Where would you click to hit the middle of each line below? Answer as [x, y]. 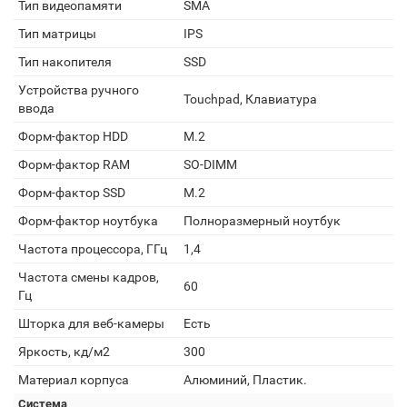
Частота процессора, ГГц [93, 249]
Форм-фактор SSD [72, 193]
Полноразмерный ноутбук [262, 221]
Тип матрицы [57, 34]
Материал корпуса [74, 380]
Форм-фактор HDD [73, 136]
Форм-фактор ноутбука [88, 221]
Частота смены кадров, [89, 277]
